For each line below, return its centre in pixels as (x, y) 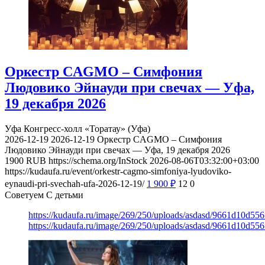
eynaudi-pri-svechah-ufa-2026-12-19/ (75, 184)
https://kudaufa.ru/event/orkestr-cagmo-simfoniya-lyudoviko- (118, 172)
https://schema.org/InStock (98, 161)
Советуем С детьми (44, 195)
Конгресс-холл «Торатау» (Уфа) (87, 129)
